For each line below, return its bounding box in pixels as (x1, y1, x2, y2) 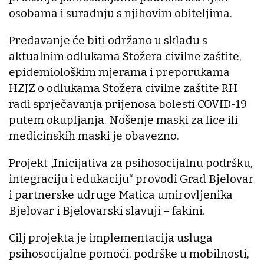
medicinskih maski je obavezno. (9, 128, 179, 143)
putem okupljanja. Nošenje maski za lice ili (9, 113, 238, 127)
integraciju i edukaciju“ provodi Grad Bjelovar (9, 171, 254, 186)
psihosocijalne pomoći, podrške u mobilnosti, (9, 246, 249, 260)
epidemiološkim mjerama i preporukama (9, 65, 230, 79)
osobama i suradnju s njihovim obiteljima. (9, 6, 232, 20)
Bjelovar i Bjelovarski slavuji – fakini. (9, 203, 205, 217)
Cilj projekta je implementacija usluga (9, 230, 213, 245)
